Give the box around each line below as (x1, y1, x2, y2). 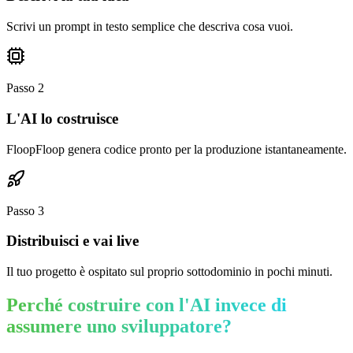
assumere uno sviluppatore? (6, 315, 232, 336)
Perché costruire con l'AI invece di (6, 294, 287, 315)
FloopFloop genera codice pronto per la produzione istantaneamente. (6, 142, 347, 156)
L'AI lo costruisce (6, 110, 118, 127)
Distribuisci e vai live (6, 232, 139, 250)
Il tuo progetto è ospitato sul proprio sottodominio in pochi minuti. (6, 264, 333, 278)
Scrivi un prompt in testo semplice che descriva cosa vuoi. (6, 20, 293, 34)
